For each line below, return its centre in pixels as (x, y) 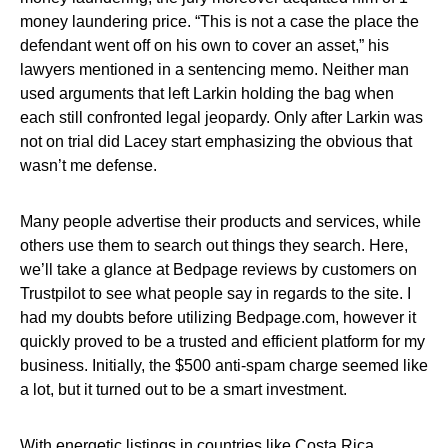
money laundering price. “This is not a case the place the (219, 21)
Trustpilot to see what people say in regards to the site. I (215, 293)
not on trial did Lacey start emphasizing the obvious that (216, 141)
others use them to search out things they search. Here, (214, 245)
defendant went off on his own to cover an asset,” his (204, 45)
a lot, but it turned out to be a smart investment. (183, 389)
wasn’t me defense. (88, 165)
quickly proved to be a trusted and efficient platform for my (222, 341)
